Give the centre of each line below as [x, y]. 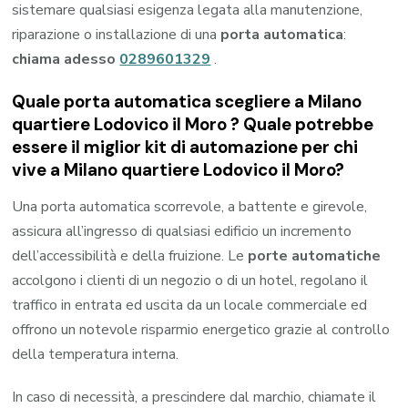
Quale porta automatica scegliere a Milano [187, 102]
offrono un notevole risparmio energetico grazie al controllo [201, 329]
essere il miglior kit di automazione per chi [185, 148]
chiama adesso [66, 60]
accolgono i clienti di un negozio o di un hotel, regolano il [190, 280]
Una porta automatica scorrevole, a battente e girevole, [190, 206]
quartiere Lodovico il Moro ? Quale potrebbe [193, 125]
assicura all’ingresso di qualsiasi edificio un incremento [182, 231]
